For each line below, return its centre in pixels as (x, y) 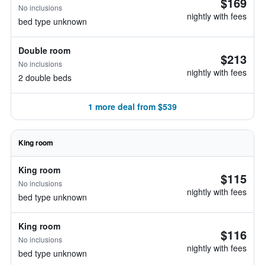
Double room (44, 50)
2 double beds (45, 77)
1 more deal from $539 (132, 106)
